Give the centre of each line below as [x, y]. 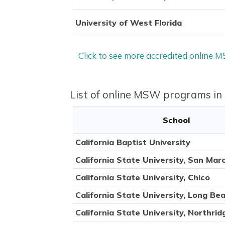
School [176, 120]
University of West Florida [128, 22]
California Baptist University [133, 142]
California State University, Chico [142, 178]
